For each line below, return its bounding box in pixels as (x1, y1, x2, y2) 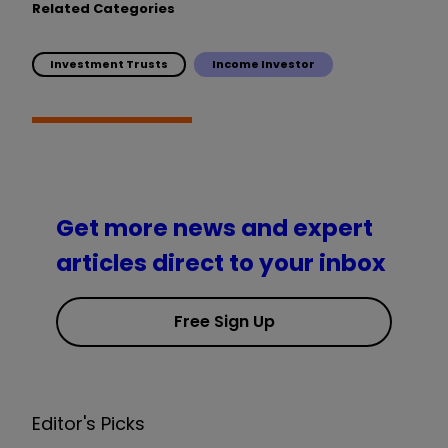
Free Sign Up (173, 310, 275, 334)
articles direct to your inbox (56, 247, 386, 280)
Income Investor (212, 55, 315, 72)
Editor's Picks (32, 411, 145, 437)
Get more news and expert (56, 212, 373, 245)
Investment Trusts (50, 55, 168, 72)
